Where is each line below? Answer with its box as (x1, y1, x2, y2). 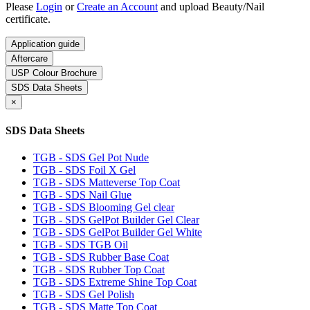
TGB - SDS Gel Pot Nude (33, 151, 149, 163)
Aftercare (11, 53, 48, 64)
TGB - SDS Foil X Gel (33, 163, 136, 176)
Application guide (11, 39, 80, 50)
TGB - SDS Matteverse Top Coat (33, 176, 180, 188)
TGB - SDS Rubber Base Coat (33, 250, 169, 263)
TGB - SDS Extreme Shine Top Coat (33, 275, 197, 288)
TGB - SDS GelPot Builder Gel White (33, 226, 202, 238)
